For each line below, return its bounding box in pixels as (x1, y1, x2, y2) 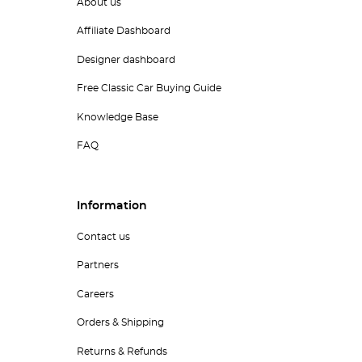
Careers (76, 288, 114, 299)
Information (76, 200, 147, 213)
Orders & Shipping (76, 318, 164, 328)
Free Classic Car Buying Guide (76, 83, 221, 94)
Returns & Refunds (76, 346, 167, 356)
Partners (76, 260, 119, 271)
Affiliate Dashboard (76, 26, 170, 36)
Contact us (76, 231, 130, 242)
